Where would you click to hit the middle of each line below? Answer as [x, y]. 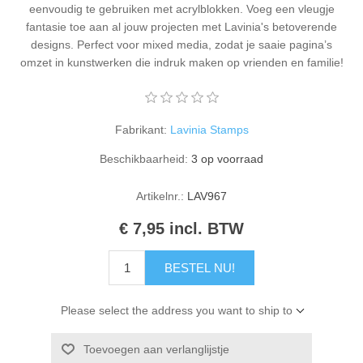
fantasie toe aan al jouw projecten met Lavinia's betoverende [181, 27]
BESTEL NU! [200, 268]
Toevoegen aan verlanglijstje [156, 350]
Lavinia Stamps [209, 130]
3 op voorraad [227, 159]
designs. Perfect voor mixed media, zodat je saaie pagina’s [181, 45]
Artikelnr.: [160, 196]
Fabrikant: [141, 130]
